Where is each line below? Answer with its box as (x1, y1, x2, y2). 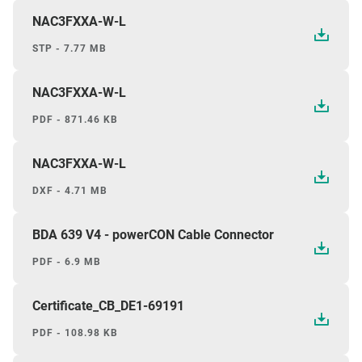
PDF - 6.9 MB (32, 255, 101, 267)
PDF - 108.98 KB (32, 326, 118, 339)
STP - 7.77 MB (32, 42, 107, 54)
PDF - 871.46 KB (32, 113, 118, 125)
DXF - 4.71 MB (32, 184, 107, 196)
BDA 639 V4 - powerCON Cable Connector (32, 226, 274, 242)
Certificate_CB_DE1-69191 (32, 297, 184, 314)
